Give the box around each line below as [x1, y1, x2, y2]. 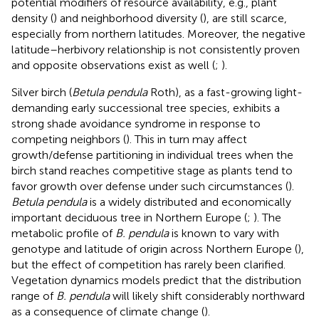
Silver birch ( [11, 85, 72, 100]
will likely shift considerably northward [110, 289, 305, 303]
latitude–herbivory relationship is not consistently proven [11, 43, 300, 57]
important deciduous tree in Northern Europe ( [11, 211, 247, 225]
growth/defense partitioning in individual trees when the [11, 148, 293, 162]
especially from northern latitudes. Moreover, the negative [11, 27, 305, 41]
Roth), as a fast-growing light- [147, 85, 303, 100]
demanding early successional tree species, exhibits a [11, 101, 280, 115]
